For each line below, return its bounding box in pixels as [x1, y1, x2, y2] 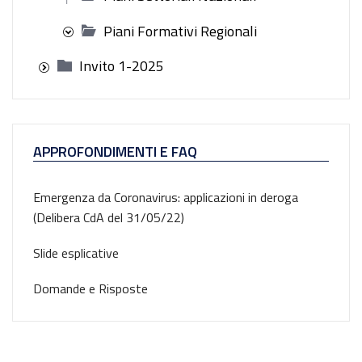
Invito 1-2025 [79, 55, 164, 77]
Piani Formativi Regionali [103, 19, 257, 42]
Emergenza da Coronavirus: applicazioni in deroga [33, 187, 298, 207]
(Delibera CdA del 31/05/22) [33, 207, 184, 227]
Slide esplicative [33, 242, 119, 263]
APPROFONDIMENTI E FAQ [33, 140, 197, 162]
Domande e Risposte [33, 278, 148, 298]
